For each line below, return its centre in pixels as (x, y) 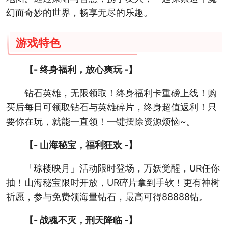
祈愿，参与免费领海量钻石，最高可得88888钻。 (107, 196)
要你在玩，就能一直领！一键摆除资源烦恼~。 (101, 122)
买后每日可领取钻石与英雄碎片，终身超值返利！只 (111, 107)
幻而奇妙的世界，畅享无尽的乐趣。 (79, 13)
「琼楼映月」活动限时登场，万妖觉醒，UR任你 (122, 168)
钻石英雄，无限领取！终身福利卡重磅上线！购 (120, 93)
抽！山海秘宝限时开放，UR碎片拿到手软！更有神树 (113, 182)
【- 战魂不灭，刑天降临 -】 (81, 220)
